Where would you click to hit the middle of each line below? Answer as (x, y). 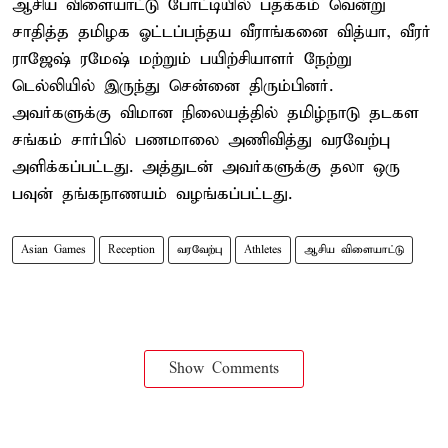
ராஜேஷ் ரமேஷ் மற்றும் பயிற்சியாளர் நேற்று (182, 59)
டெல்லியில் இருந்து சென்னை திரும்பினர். (172, 86)
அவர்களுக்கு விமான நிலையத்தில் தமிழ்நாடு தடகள (215, 113)
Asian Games (53, 249)
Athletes (263, 249)
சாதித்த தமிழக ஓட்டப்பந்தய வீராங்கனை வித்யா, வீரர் (221, 32)
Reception (131, 249)
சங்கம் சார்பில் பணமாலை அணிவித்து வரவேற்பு (201, 140)
